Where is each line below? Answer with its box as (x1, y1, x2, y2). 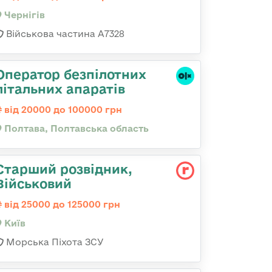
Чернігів (2, 10, 45, 20)
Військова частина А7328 (4, 29, 124, 39)
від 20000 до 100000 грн (2, 104, 122, 115)
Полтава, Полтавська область (2, 123, 149, 134)
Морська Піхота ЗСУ (4, 237, 104, 247)
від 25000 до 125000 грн (2, 199, 120, 209)
